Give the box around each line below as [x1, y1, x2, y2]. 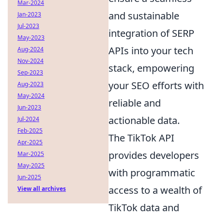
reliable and [108, 96, 161, 109]
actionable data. [108, 113, 180, 127]
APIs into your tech [108, 44, 193, 57]
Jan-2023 [17, 10, 41, 18]
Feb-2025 [17, 126, 43, 135]
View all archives [17, 185, 66, 193]
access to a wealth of [108, 183, 202, 197]
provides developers [108, 148, 199, 162]
